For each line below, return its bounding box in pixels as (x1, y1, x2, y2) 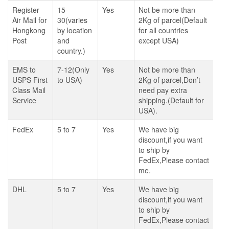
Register (12, 4, 39, 15)
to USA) (57, 74, 82, 85)
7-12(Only (57, 64, 89, 75)
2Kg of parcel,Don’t (139, 74, 200, 85)
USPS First (12, 74, 48, 85)
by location (57, 25, 92, 35)
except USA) (139, 35, 179, 45)
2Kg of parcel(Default (139, 14, 207, 25)
